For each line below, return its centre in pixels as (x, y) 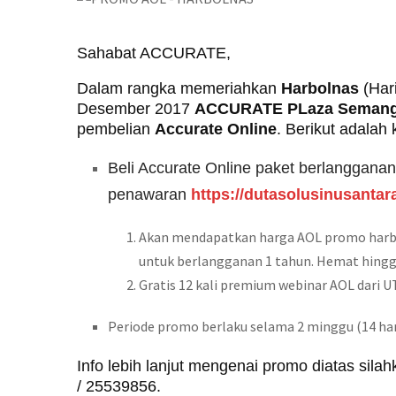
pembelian (116, 129)
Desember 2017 (136, 109)
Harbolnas (320, 88)
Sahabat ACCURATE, (154, 53)
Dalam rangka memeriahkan (179, 88)
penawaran (149, 194)
